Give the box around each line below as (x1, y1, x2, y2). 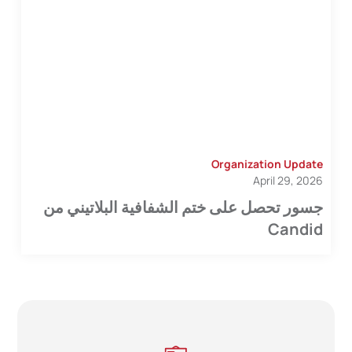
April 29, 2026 (252, 173, 323, 189)
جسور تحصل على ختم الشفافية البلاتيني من (42, 196, 323, 218)
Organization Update (211, 156, 323, 172)
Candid (267, 218, 323, 240)
